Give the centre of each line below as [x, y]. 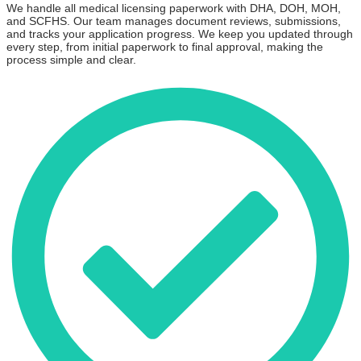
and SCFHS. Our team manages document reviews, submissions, [174, 21]
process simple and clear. [71, 60]
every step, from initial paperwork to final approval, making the [165, 47]
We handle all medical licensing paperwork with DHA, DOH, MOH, [174, 8]
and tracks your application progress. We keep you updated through [180, 34]
